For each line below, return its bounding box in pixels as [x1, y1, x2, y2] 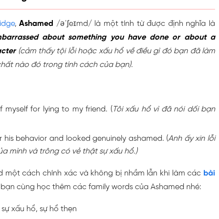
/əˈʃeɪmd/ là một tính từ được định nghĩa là [53, 19, 216, 28]
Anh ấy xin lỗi [168, 134, 215, 143]
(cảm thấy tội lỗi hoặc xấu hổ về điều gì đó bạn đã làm [16, 46, 216, 55]
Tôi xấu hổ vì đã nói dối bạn [112, 105, 216, 113]
